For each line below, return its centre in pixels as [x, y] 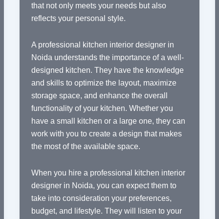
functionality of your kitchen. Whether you [102, 109]
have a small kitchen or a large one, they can [108, 121]
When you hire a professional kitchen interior [108, 173]
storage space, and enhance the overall [99, 96]
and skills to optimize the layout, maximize [104, 83]
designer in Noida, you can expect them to [104, 186]
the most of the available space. [86, 147]
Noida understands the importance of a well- [107, 58]
